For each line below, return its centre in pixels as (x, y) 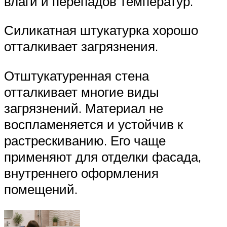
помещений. (41, 189)
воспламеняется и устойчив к (93, 124)
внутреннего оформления (81, 173)
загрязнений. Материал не (84, 108)
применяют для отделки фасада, (103, 156)
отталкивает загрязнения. (81, 46)
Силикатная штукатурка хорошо (101, 30)
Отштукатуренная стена (77, 75)
